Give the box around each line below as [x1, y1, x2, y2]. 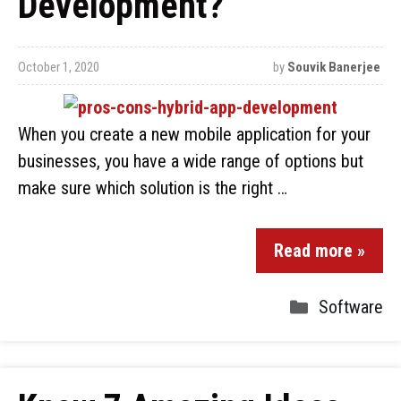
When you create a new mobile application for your [18, 124, 371, 145]
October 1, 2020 [18, 59, 99, 75]
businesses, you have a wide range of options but [18, 150, 363, 172]
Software [319, 296, 383, 318]
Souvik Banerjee [286, 59, 380, 75]
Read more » [274, 240, 365, 261]
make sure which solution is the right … [18, 177, 287, 199]
